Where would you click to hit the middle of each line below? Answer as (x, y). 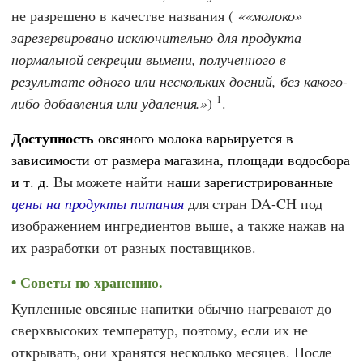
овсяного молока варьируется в (194, 137)
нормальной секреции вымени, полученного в (149, 59)
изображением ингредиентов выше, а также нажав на (178, 225)
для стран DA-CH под (253, 203)
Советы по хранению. (91, 282)
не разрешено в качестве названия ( (125, 15)
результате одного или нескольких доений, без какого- (180, 81)
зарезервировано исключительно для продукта (156, 37)
